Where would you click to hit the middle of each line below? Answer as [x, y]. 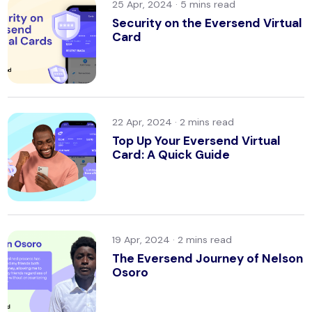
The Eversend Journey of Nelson [207, 259]
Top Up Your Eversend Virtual [196, 141]
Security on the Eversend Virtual [207, 23]
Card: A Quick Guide [171, 155]
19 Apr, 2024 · [145, 240]
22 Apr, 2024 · [146, 122]
